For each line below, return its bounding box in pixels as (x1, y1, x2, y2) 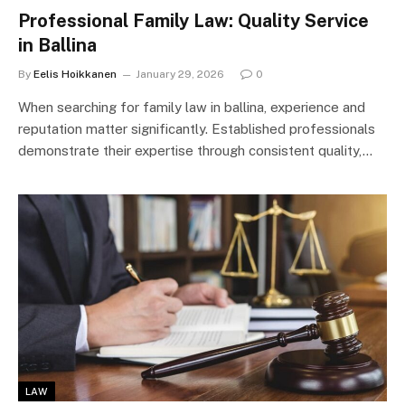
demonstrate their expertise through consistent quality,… (18, 142, 372, 158)
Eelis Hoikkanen (33, 67, 117, 80)
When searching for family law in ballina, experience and (18, 99, 365, 115)
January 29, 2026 (136, 67, 224, 80)
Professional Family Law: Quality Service (18, 9, 369, 32)
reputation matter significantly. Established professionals (18, 120, 375, 137)
